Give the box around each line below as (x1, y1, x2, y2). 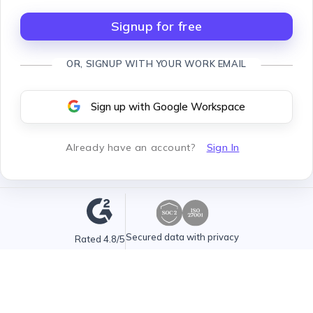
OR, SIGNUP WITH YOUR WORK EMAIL (66, 58, 247, 69)
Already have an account (65, 141, 191, 154)
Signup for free (110, 18, 203, 34)
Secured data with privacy (125, 231, 239, 242)
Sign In (206, 141, 240, 154)
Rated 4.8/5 (74, 233, 125, 245)
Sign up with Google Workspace (91, 100, 245, 113)
